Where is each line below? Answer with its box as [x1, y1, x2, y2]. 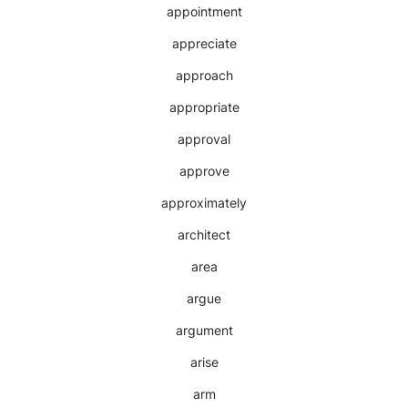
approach [175, 67, 233, 83]
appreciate [171, 36, 237, 51]
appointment [166, 4, 242, 19]
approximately [161, 195, 247, 210]
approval [178, 131, 230, 147]
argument [175, 322, 233, 338]
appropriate [168, 99, 240, 115]
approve [178, 163, 229, 178]
